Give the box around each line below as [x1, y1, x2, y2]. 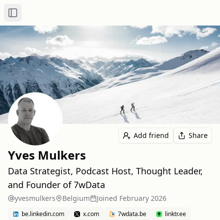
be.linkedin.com [22, 210, 64, 218]
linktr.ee [165, 210, 186, 218]
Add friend [134, 131, 169, 140]
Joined [97, 193, 117, 203]
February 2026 [119, 193, 166, 203]
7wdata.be [118, 210, 146, 218]
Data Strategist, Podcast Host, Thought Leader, [8, 165, 203, 177]
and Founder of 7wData [8, 179, 105, 191]
